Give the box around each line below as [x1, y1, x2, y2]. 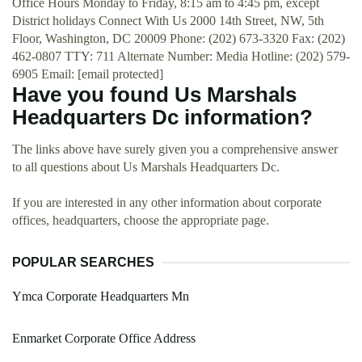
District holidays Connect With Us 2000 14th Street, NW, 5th [12, 14, 324, 27]
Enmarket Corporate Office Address [12, 331, 196, 345]
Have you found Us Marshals [12, 83, 297, 106]
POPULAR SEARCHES [12, 255, 154, 269]
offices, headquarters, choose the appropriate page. [12, 213, 269, 227]
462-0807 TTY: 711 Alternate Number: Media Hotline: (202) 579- [12, 49, 350, 63]
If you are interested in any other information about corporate [12, 196, 322, 209]
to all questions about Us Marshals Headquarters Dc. [12, 160, 280, 174]
